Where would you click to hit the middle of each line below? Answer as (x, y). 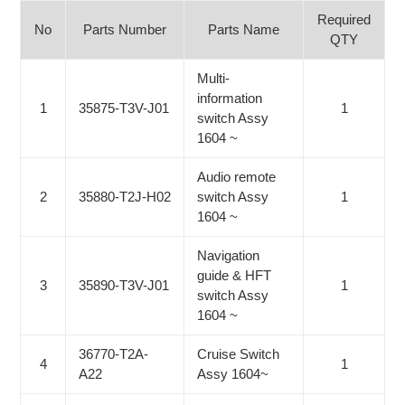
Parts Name (244, 30)
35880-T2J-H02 (125, 197)
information (230, 99)
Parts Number (125, 30)
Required (344, 20)
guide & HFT (234, 276)
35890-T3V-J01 (124, 286)
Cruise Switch (238, 354)
